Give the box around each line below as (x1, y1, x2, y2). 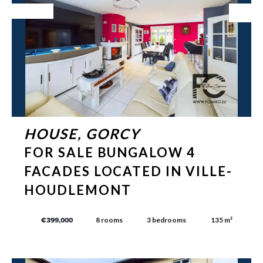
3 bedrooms (147, 215, 187, 225)
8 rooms (95, 215, 123, 225)
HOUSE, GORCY (24, 125, 140, 143)
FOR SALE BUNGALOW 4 (24, 144, 196, 161)
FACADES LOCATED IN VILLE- (24, 163, 232, 180)
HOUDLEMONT (24, 182, 131, 198)
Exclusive (18, 6, 48, 15)
